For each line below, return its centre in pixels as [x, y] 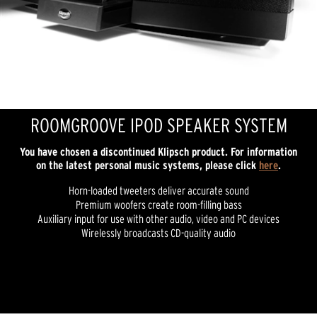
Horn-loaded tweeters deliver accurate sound [158, 190]
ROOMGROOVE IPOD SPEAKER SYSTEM [158, 125]
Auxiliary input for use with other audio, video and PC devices [158, 219]
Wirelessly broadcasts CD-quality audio [158, 233]
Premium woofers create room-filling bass [158, 204]
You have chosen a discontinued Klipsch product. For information [158, 151]
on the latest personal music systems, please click [148, 165]
